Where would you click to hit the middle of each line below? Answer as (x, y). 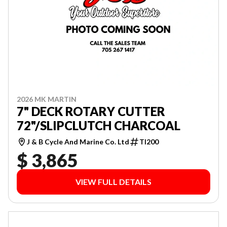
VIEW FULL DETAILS (113, 181)
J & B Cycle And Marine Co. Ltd (78, 141)
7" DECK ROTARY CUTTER (91, 111)
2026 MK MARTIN (47, 99)
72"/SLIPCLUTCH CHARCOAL (99, 125)
